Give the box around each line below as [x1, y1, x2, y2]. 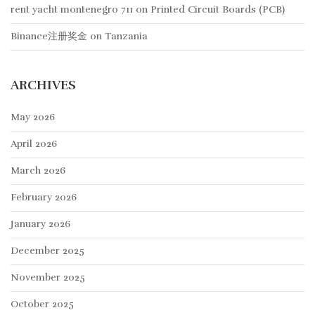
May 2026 [11, 111, 55, 124]
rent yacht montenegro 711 [11, 4, 133, 16]
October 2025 [11, 298, 74, 311]
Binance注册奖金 [11, 30, 87, 43]
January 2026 [11, 218, 70, 231]
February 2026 [11, 191, 77, 204]
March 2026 [11, 165, 65, 177]
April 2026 [11, 138, 57, 150]
